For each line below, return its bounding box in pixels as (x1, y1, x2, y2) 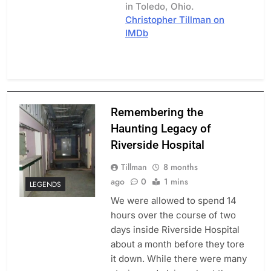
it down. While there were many (110, 253, 247, 265)
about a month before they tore (110, 238, 244, 250)
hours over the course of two (110, 209, 236, 221)
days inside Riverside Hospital (110, 224, 240, 236)
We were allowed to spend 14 (110, 195, 237, 207)
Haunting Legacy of (110, 122, 211, 136)
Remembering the (110, 105, 203, 120)
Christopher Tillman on (125, 14, 224, 26)
